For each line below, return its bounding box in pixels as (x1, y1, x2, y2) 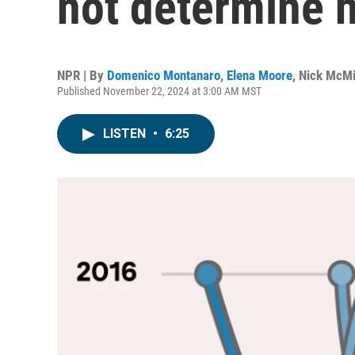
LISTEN (103, 126, 149, 141)
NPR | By (57, 67, 107, 83)
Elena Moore (227, 67, 292, 83)
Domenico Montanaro (107, 67, 220, 83)
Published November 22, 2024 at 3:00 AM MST (57, 85, 261, 97)
